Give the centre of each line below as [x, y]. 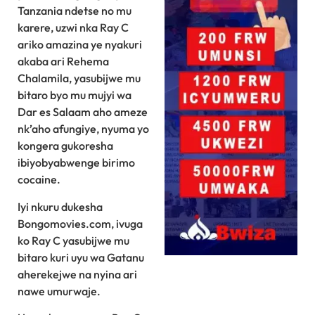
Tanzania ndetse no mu [75, 11]
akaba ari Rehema [63, 62]
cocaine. [39, 180]
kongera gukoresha [65, 146]
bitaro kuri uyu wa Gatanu [81, 257]
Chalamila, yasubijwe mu [79, 78]
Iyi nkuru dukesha [60, 206]
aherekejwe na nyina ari [77, 274]
